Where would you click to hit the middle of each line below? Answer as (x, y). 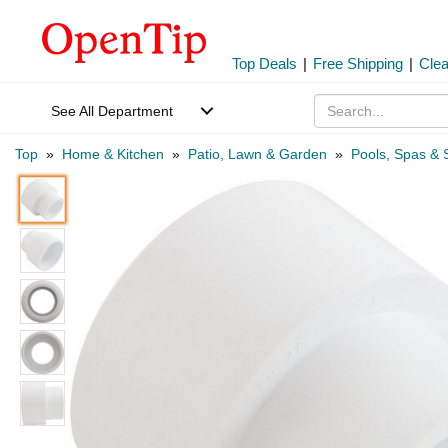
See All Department (112, 111)
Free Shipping (358, 63)
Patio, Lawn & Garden (257, 154)
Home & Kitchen (113, 154)
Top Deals (264, 63)
